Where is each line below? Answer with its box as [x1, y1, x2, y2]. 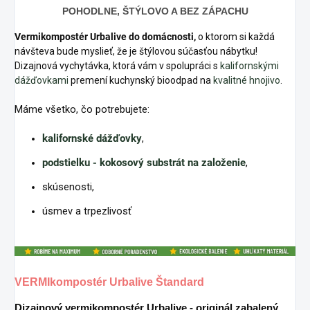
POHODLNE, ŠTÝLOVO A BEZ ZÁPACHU [62, 5, 248, 17]
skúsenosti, [42, 181, 94, 194]
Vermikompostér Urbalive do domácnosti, [15, 31, 198, 43]
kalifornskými [220, 60, 279, 72]
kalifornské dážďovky [42, 132, 142, 145]
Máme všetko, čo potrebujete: [15, 103, 149, 116]
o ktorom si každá [198, 31, 275, 43]
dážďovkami [15, 75, 69, 86]
